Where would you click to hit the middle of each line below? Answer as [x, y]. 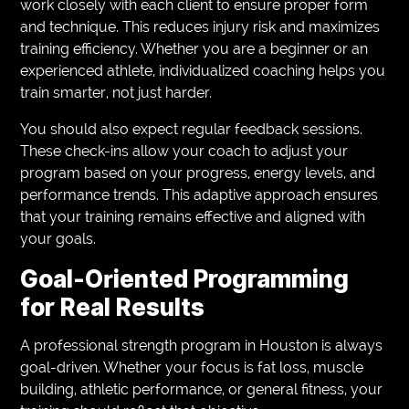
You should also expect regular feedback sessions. [192, 129]
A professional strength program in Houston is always [202, 345]
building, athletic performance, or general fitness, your [202, 389]
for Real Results [113, 307]
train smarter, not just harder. [116, 92]
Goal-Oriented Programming [185, 278]
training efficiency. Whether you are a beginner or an [194, 48]
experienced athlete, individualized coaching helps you [203, 70]
